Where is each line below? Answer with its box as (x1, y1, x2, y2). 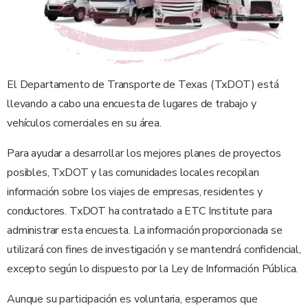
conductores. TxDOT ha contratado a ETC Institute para (7, 203, 272, 219)
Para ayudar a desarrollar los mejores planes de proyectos (7, 145, 281, 161)
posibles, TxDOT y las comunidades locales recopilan (7, 164, 259, 180)
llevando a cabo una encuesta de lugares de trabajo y (7, 96, 256, 111)
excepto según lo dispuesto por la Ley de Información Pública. (7, 261, 298, 276)
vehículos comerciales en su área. (7, 115, 162, 131)
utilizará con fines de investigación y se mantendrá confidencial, (7, 241, 301, 257)
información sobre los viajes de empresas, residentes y (7, 184, 263, 199)
